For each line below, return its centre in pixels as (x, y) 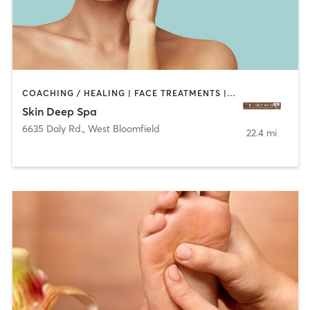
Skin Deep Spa (59, 111)
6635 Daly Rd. (52, 128)
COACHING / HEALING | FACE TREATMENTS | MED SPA (231, 93)
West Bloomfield (124, 128)
